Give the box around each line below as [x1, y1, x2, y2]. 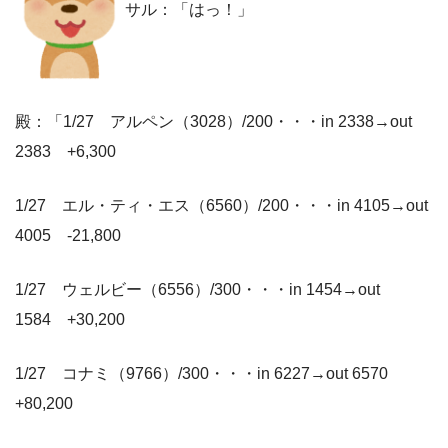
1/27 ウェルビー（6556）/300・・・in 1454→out [15, 281, 380, 299]
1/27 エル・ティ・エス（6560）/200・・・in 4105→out [15, 197, 428, 215]
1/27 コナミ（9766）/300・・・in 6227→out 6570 [15, 365, 404, 383]
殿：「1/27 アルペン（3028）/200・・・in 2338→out [15, 113, 412, 131]
